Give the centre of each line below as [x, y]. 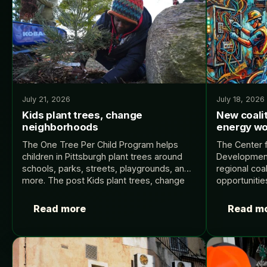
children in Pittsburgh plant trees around [102, 156]
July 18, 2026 [240, 99]
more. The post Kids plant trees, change [103, 180]
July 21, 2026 [46, 99]
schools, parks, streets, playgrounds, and [106, 168]
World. [229, 216]
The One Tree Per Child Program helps [100, 144]
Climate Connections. [65, 204]
